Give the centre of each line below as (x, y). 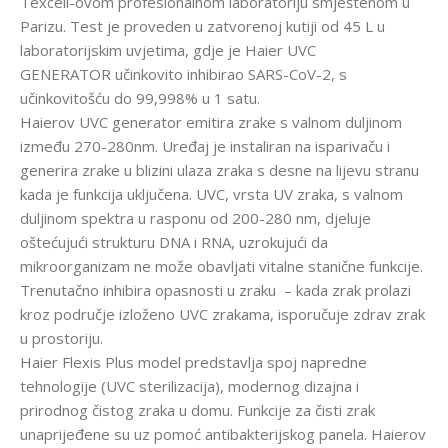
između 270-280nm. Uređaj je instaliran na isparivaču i (205, 146)
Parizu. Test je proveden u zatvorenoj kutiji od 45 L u (202, 26)
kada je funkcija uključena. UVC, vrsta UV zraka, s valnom (211, 194)
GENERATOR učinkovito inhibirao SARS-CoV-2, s (183, 74)
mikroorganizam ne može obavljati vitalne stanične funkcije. (221, 266)
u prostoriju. (61, 338)
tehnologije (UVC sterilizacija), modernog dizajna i (189, 386)
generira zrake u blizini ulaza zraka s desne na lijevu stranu (219, 170)
